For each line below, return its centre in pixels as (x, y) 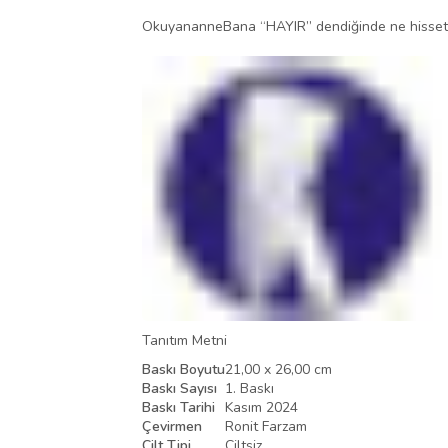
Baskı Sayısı (179, 388)
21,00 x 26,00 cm (278, 369)
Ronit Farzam (266, 426)
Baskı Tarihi (178, 407)
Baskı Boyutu (183, 369)
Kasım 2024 (261, 407)
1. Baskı (249, 388)
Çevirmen (172, 426)
